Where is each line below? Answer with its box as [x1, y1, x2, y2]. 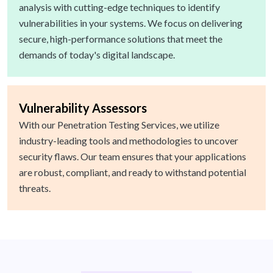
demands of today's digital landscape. [19, 49, 175, 61]
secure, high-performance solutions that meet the [19, 33, 222, 45]
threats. [19, 182, 51, 194]
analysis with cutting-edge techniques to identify [19, 1, 220, 13]
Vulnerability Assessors [19, 101, 147, 116]
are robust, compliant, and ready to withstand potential [19, 166, 246, 179]
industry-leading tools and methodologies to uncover [19, 135, 238, 147]
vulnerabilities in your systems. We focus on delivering [19, 17, 243, 29]
